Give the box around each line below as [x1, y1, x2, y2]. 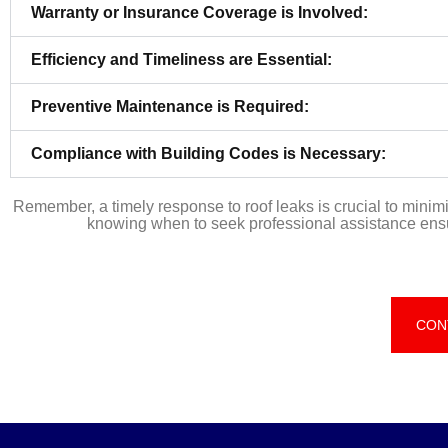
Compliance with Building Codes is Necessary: [31, 145, 386, 163]
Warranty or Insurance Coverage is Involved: [31, 4, 368, 22]
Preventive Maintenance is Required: [31, 98, 309, 116]
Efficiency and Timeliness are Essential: [31, 51, 332, 69]
